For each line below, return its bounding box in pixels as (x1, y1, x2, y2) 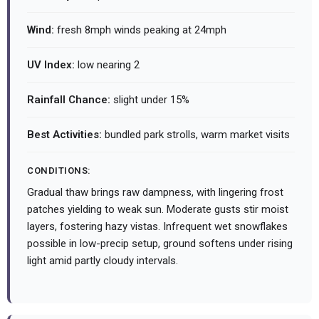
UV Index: (27, 58, 75, 72)
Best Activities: (27, 128, 102, 142)
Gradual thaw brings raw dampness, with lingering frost (27, 186, 283, 199)
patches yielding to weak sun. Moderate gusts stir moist (27, 203, 288, 216)
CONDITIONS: (27, 165, 91, 177)
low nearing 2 (75, 58, 140, 72)
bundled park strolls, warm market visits (102, 128, 290, 142)
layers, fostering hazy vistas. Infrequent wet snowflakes (27, 220, 288, 234)
